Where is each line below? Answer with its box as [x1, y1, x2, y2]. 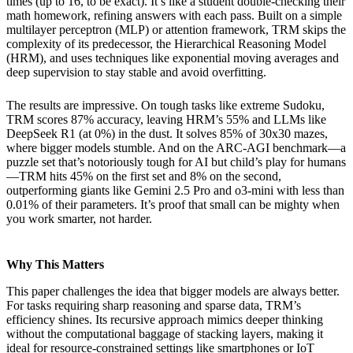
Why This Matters [6, 258, 104, 272]
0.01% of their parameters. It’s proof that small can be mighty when [6, 198, 340, 212]
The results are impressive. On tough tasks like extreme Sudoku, [6, 98, 325, 113]
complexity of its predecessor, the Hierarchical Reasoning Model [6, 37, 326, 51]
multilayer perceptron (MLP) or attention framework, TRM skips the [6, 23, 346, 37]
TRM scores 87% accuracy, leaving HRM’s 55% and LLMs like [6, 113, 326, 127]
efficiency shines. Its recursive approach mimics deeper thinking [6, 313, 323, 327]
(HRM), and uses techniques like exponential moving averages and [6, 51, 339, 65]
